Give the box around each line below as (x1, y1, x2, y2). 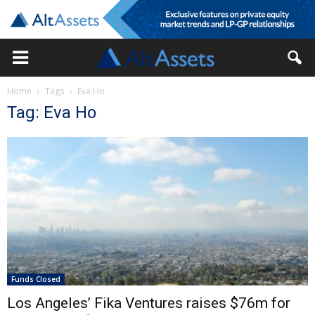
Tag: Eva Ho (7, 103, 96, 122)
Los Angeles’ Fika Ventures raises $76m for (7, 295, 290, 312)
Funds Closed (11, 274, 60, 285)
